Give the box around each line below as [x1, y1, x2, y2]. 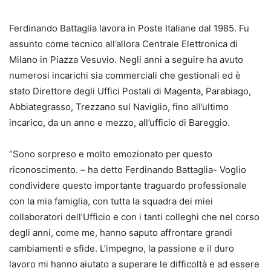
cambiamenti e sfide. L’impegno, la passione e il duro [9, 242, 234, 254]
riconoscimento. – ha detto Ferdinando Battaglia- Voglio [9, 163, 246, 175]
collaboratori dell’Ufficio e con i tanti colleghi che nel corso [9, 211, 260, 223]
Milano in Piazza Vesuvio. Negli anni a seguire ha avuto [9, 53, 243, 65]
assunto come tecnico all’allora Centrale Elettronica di [9, 38, 238, 50]
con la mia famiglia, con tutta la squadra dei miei [9, 195, 213, 207]
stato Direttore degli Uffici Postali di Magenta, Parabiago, [9, 85, 251, 97]
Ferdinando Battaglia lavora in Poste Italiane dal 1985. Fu [9, 22, 249, 34]
